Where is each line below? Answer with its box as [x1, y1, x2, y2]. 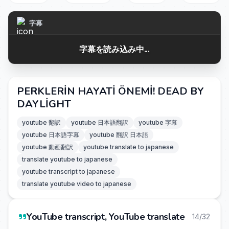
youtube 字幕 [139, 119, 177, 126]
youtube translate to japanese [83, 143, 174, 151]
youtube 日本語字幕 [22, 131, 79, 139]
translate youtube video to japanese [22, 180, 131, 188]
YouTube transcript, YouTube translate [27, 211, 185, 223]
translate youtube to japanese [22, 155, 112, 163]
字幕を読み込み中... [79, 44, 150, 54]
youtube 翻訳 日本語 [89, 131, 148, 139]
